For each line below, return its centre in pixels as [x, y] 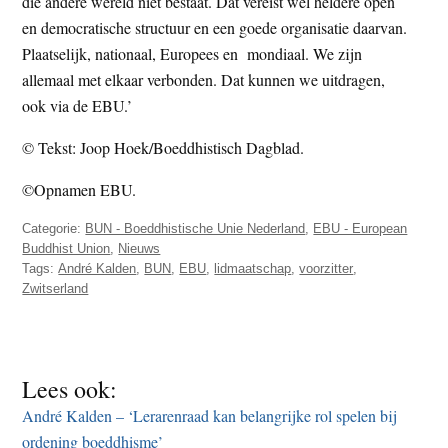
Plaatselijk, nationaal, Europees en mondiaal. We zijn [192, 53]
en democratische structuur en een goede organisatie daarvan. [215, 27]
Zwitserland [55, 288]
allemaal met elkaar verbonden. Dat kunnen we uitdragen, [204, 79]
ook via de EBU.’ [77, 105]
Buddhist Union [66, 248]
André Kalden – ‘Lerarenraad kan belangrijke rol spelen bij [210, 415]
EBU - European [360, 228]
